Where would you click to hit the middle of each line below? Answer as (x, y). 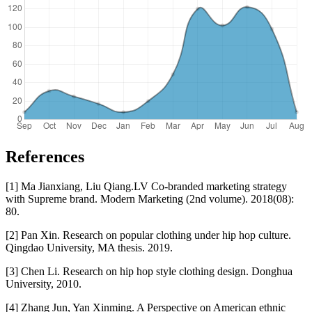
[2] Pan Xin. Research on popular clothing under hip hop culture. (148, 235)
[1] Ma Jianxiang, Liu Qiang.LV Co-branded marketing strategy (146, 186)
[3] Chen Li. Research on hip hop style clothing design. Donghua (149, 271)
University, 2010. (44, 283)
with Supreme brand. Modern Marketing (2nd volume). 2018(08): (150, 198)
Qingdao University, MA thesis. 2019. (89, 247)
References (45, 156)
